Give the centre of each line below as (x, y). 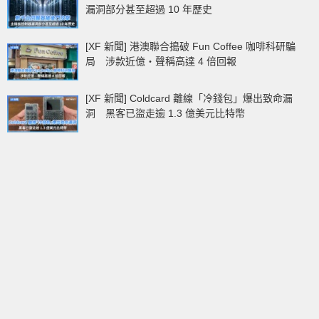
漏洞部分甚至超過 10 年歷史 (149, 9)
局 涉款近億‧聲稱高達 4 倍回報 (161, 61)
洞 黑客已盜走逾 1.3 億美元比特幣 (165, 113)
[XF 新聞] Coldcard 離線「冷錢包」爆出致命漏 (189, 98)
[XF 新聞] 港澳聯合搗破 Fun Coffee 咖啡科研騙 (190, 46)
